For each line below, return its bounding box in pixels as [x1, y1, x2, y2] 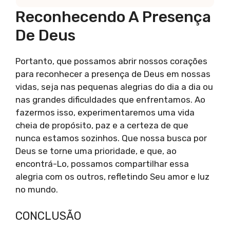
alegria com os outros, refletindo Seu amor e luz [15, 171, 209, 182]
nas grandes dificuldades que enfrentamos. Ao [15, 94, 205, 105]
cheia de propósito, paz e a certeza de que [15, 120, 188, 131]
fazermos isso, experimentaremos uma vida [15, 107, 195, 118]
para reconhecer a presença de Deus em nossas [15, 69, 210, 80]
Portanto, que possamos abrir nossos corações [15, 56, 207, 67]
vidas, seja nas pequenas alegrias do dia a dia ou [15, 82, 213, 92]
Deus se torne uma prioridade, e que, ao [15, 146, 177, 157]
